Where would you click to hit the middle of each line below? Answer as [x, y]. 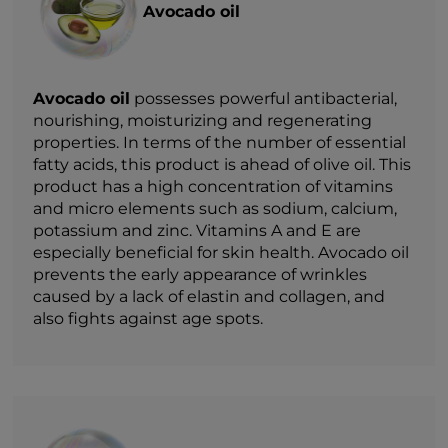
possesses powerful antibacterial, [264, 98]
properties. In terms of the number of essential [220, 142]
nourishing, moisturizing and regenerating [203, 120]
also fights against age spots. [148, 318]
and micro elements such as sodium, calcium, [215, 208]
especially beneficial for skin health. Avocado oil [221, 252]
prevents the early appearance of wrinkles [200, 274]
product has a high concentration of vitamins [213, 186]
